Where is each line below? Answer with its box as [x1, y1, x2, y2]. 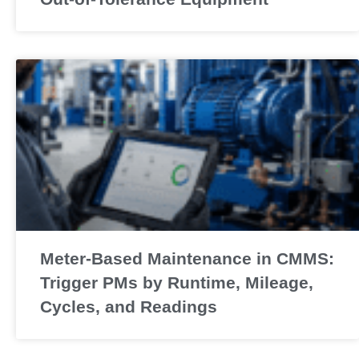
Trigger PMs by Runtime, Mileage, [40, 272, 313, 292]
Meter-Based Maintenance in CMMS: [40, 248, 334, 268]
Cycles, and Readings [40, 296, 217, 316]
